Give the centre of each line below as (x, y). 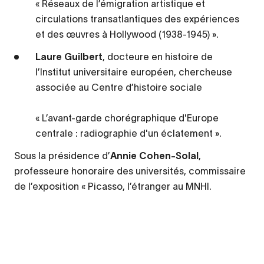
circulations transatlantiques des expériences (137, 19)
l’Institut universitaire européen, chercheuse (134, 72)
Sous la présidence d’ (62, 156)
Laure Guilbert (69, 57)
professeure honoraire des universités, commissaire (130, 171)
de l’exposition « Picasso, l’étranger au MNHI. (113, 187)
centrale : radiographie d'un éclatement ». (128, 133)
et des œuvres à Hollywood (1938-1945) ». (127, 34)
